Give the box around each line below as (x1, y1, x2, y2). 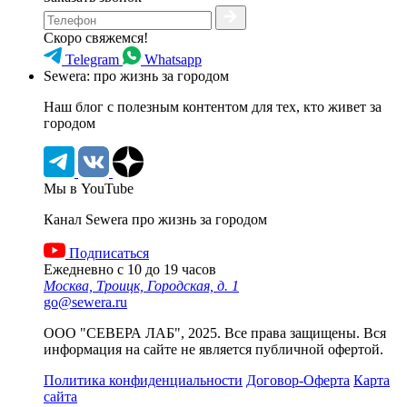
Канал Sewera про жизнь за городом (44, 211, 267, 227)
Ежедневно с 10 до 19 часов (44, 261, 216, 277)
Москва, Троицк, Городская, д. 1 (44, 277, 239, 293)
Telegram (65, 51, 119, 67)
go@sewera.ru (44, 293, 127, 310)
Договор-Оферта (246, 372, 350, 388)
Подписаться (69, 244, 149, 261)
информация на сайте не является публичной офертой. (44, 341, 383, 357)
